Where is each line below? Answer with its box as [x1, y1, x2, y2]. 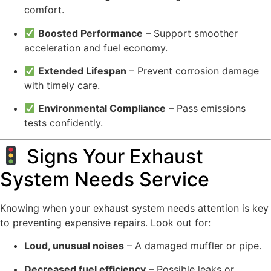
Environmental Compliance [38, 102, 166, 115]
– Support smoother [143, 27, 238, 39]
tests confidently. [24, 117, 103, 129]
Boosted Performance [38, 27, 143, 39]
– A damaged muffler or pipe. [124, 240, 261, 252]
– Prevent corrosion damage [126, 65, 260, 77]
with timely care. [24, 79, 100, 92]
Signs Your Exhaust [22, 144, 204, 168]
